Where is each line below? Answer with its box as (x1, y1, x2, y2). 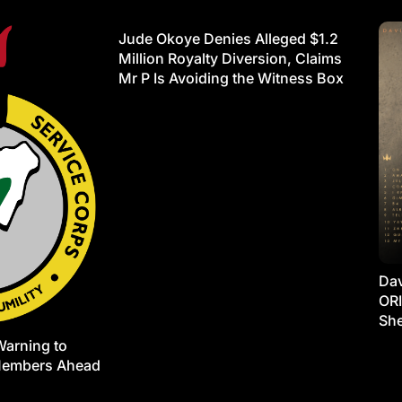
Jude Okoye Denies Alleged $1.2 (118, 30, 338, 48)
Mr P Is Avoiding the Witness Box (118, 69, 344, 88)
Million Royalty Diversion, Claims (118, 49, 342, 68)
